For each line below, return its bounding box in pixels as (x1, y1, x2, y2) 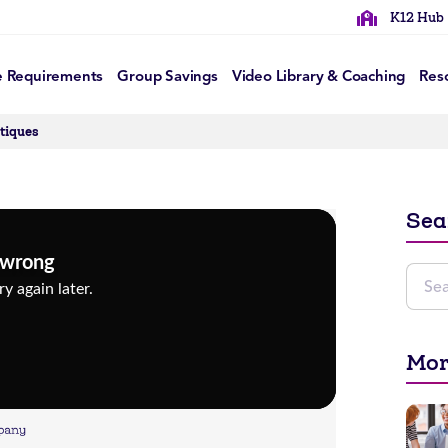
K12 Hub (389, 9, 444, 26)
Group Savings (117, 67, 218, 85)
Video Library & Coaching (231, 67, 406, 85)
